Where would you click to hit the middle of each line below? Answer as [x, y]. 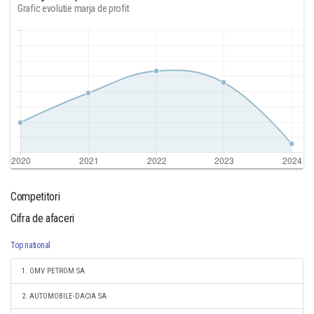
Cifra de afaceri [42, 218]
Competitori [35, 197]
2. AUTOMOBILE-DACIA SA [64, 296]
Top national [31, 245]
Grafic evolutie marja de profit [74, 8]
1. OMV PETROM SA [53, 271]
